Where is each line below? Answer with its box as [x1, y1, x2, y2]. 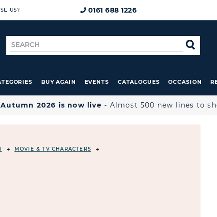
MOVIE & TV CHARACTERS [14, 146, 92, 152]
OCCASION [168, 78, 202, 85]
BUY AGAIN [41, 78, 76, 85]
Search [10, 39, 38, 48]
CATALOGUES [117, 78, 160, 85]
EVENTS [84, 78, 109, 85]
